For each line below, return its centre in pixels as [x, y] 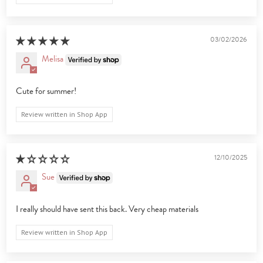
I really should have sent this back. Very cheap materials [107, 209]
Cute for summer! [46, 91]
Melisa [53, 59]
